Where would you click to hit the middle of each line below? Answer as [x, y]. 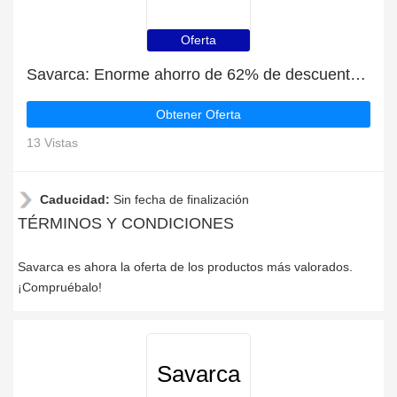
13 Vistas [52, 143]
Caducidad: [77, 199]
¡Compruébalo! [60, 287]
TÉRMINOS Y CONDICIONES [126, 223]
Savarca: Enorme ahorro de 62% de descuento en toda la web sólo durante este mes [358, 74]
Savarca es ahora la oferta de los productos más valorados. [185, 267]
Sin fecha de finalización [181, 199]
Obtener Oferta [198, 114]
